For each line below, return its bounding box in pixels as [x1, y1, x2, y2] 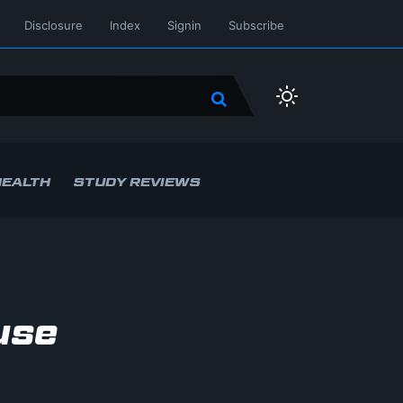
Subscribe [228, 18, 284, 32]
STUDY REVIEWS [73, 174, 201, 189]
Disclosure [24, 18, 83, 32]
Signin [167, 18, 201, 32]
